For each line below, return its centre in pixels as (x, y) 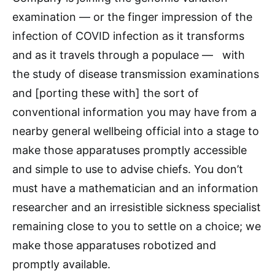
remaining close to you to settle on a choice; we (137, 227)
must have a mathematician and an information (135, 188)
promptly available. (61, 265)
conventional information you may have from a (134, 112)
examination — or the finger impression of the (132, 17)
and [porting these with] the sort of (106, 93)
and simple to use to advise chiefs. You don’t (128, 169)
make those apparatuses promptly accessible (130, 150)
